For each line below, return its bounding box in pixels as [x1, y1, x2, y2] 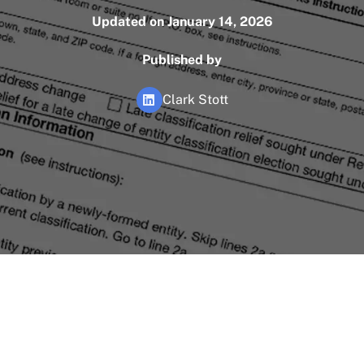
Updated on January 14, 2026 [91, 13, 273, 29]
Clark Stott [162, 92, 228, 108]
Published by [142, 51, 222, 67]
